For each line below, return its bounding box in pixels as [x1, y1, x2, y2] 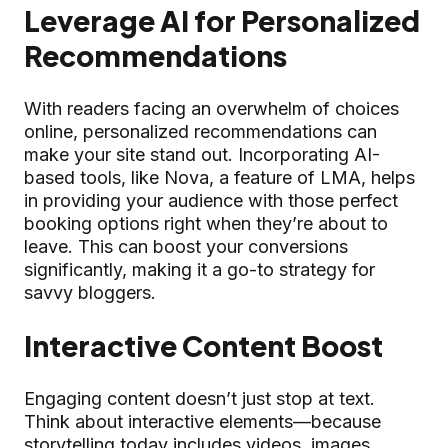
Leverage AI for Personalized [24, 2, 420, 38]
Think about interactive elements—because [24, 410, 381, 432]
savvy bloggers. [24, 281, 156, 303]
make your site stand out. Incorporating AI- [24, 143, 380, 165]
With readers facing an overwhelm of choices [24, 97, 399, 119]
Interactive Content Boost [24, 327, 383, 363]
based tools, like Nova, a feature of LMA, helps [24, 166, 415, 188]
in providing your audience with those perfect [24, 189, 398, 211]
